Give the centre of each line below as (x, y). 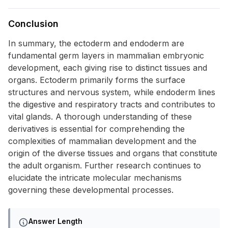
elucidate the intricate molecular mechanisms (95, 178)
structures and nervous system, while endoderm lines (112, 92)
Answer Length (55, 221)
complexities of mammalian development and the (102, 141)
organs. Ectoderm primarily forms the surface (97, 80)
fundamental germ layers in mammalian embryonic (106, 55)
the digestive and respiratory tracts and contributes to (112, 104)
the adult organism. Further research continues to (105, 165)
